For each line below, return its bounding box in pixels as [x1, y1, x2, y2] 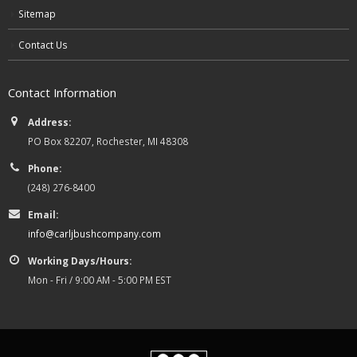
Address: [28, 115, 71, 128]
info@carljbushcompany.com [28, 226, 161, 240]
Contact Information [8, 84, 116, 100]
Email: [28, 207, 58, 221]
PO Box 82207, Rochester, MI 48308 [28, 134, 188, 147]
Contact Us [18, 37, 68, 51]
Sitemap [18, 6, 56, 20]
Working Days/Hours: [28, 253, 131, 267]
